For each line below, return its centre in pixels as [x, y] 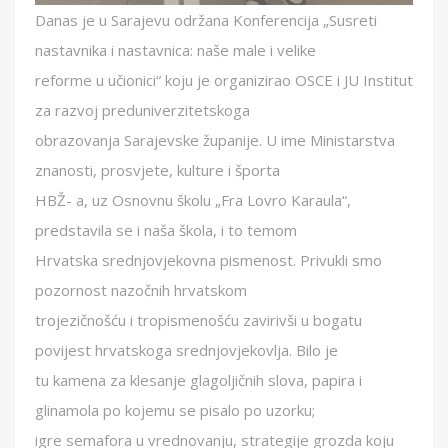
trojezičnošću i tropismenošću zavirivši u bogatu [198, 320]
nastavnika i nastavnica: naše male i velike [175, 50]
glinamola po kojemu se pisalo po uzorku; [175, 410]
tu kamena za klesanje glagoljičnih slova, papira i [198, 380]
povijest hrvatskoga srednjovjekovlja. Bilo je [186, 350]
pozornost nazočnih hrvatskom [141, 290]
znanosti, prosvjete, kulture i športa [157, 170]
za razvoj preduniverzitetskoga [142, 110]
